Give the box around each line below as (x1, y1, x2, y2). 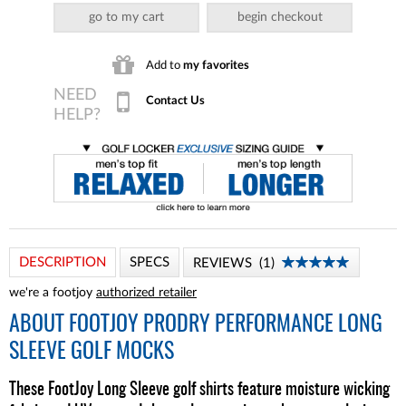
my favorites (183, 59, 249, 71)
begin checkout (237, 10, 323, 24)
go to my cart (88, 10, 164, 24)
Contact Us (146, 94, 205, 106)
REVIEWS (193, 256, 252, 270)
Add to (146, 59, 183, 71)
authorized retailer (96, 286, 197, 299)
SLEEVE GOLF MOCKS (9, 342, 174, 363)
